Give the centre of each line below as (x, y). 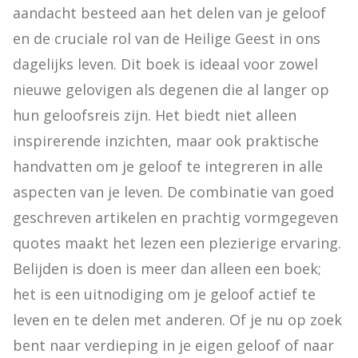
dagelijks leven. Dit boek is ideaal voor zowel (165, 64)
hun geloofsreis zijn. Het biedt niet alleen (155, 115)
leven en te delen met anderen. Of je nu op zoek (177, 320)
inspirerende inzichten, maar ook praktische (166, 141)
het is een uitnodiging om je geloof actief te (164, 294)
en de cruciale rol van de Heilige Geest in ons (167, 38)
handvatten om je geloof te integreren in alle (168, 166)
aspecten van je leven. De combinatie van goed (173, 192)
